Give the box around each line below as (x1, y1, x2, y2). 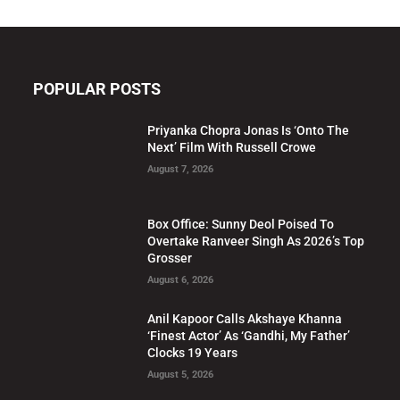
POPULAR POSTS (32, 79, 161, 99)
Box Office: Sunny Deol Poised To (147, 216, 335, 231)
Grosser (147, 250, 193, 265)
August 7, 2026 (147, 163, 214, 176)
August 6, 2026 (147, 273, 214, 286)
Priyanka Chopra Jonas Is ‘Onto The (147, 123, 350, 138)
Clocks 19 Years (147, 345, 238, 360)
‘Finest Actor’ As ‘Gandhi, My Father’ (147, 328, 351, 343)
